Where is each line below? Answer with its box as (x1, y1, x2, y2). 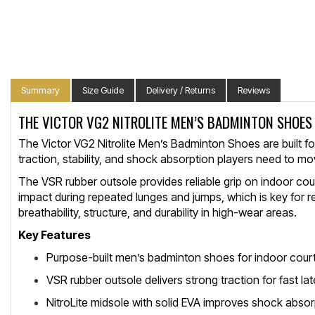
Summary (21, 84, 60, 96)
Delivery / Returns (146, 84, 215, 96)
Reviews (238, 84, 270, 96)
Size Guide (82, 84, 124, 96)
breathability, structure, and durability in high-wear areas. (18, 205, 297, 219)
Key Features (18, 228, 91, 242)
